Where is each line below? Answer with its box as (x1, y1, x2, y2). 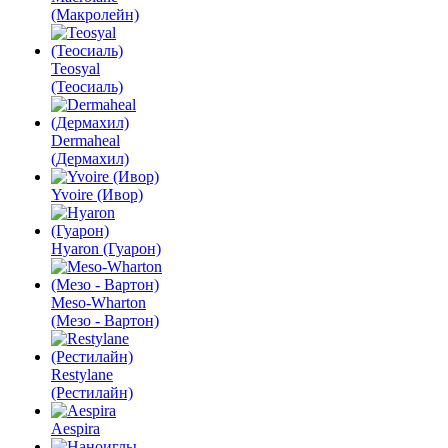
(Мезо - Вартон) (51, 312, 159, 329)
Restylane (51, 366, 113, 383)
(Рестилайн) (51, 384, 133, 401)
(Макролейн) (51, 6, 139, 23)
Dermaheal (51, 132, 120, 149)
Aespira (51, 420, 100, 437)
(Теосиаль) (51, 78, 123, 95)
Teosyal (51, 60, 100, 77)
